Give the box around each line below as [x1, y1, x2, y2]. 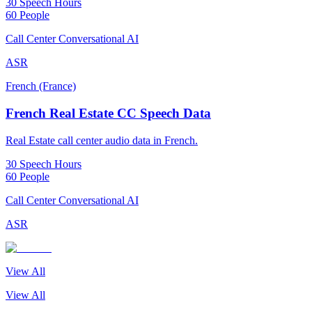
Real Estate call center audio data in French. [6, 134, 198, 146]
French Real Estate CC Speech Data [6, 105, 211, 120]
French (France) [6, 80, 76, 93]
